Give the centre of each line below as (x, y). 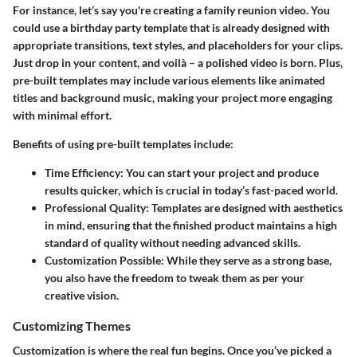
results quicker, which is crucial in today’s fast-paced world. (191, 190)
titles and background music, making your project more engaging (173, 98)
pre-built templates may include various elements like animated (169, 80)
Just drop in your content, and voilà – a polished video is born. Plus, (178, 63)
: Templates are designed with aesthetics (244, 208)
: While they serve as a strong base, (246, 261)
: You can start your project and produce (220, 173)
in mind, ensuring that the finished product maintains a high (191, 226)
